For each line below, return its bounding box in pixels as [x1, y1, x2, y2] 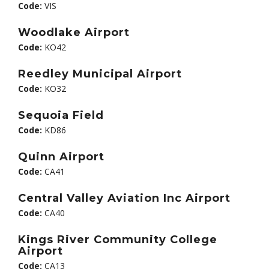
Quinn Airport [18, 150, 104, 163]
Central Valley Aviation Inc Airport [18, 192, 231, 205]
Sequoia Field [18, 109, 104, 122]
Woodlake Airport [18, 26, 130, 39]
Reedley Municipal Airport [18, 67, 182, 80]
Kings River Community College [18, 233, 217, 246]
